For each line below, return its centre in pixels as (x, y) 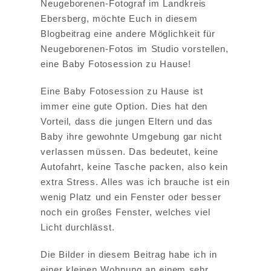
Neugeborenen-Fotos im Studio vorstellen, (135, 49)
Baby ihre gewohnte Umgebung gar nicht (131, 137)
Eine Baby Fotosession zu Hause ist (122, 91)
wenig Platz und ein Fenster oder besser (131, 197)
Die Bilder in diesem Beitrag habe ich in (129, 255)
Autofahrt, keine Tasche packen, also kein (134, 167)
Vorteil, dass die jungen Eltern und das (127, 122)
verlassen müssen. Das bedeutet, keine (129, 152)
